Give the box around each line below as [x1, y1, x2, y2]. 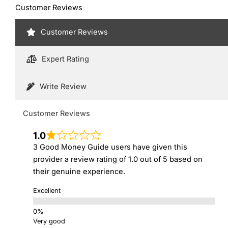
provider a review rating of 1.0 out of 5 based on [33, 154, 203, 164]
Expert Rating [41, 54, 89, 64]
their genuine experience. [33, 166, 125, 176]
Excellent [33, 186, 61, 194]
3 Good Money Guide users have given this [33, 142, 187, 152]
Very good [33, 217, 65, 225]
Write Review [39, 81, 87, 91]
